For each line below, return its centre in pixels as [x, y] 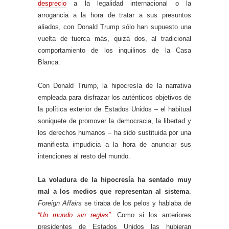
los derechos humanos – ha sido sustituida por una [114, 132]
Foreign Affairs [61, 203]
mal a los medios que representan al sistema [113, 191]
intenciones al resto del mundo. [84, 156]
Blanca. [49, 62]
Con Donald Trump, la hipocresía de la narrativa [114, 85]
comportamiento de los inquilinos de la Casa [114, 50]
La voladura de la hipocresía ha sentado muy [114, 179]
